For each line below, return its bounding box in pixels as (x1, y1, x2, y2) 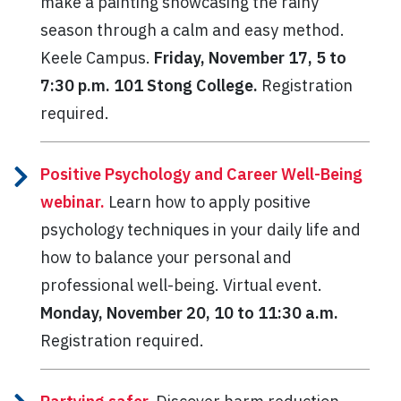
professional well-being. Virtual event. (40, 274, 322, 295)
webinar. (40, 191, 105, 212)
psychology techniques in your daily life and (40, 218, 361, 240)
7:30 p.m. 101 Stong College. (40, 74, 261, 96)
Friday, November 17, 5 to (154, 47, 346, 68)
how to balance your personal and (40, 246, 292, 268)
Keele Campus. (40, 47, 154, 68)
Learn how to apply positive (105, 191, 311, 212)
